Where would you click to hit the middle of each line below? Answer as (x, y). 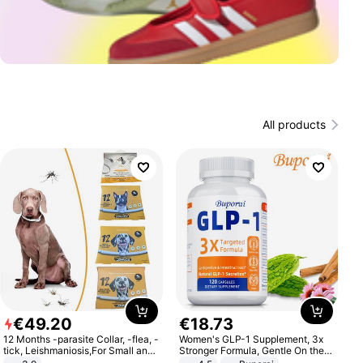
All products (294, 124)
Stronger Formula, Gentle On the (251, 350)
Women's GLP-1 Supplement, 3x (251, 339)
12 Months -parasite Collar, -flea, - (81, 339)
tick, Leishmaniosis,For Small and (79, 350)
